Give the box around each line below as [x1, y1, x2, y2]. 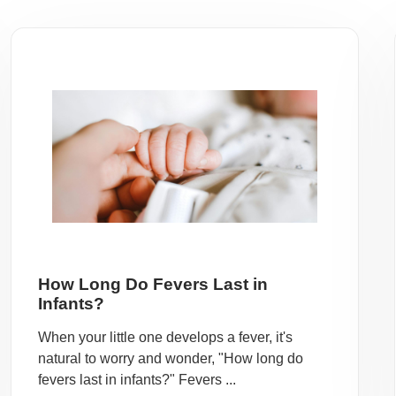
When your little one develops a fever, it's [38, 330, 293, 345]
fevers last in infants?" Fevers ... [38, 372, 237, 387]
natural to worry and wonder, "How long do [38, 351, 304, 366]
